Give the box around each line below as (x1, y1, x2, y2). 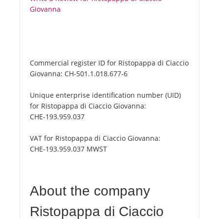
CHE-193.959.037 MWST (30, 144, 107, 154)
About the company (30, 183, 150, 199)
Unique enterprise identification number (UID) (30, 90, 181, 100)
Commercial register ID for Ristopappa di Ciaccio (30, 58, 189, 68)
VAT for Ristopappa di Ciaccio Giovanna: (30, 133, 160, 143)
